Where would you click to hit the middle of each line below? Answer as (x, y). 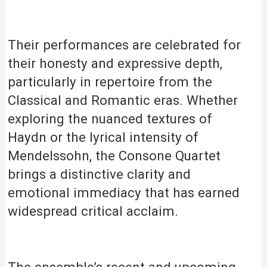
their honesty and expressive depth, (115, 63)
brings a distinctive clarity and (100, 174)
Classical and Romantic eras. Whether (123, 100)
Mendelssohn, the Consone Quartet (114, 155)
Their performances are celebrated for (125, 44)
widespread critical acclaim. (93, 211)
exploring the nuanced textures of (110, 118)
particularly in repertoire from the (110, 81)
